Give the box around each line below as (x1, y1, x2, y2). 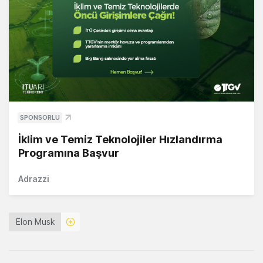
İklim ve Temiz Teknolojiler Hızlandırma (18, 133, 222, 146)
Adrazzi (18, 174, 49, 184)
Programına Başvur (18, 147, 119, 160)
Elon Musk (16, 217, 55, 227)
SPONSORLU (20, 113, 60, 122)
